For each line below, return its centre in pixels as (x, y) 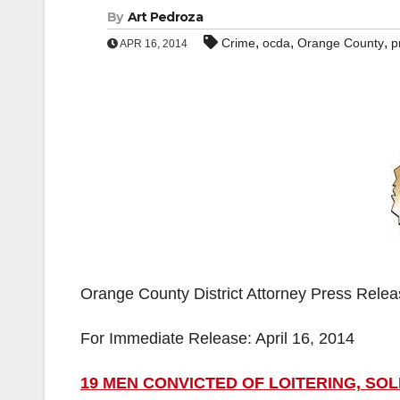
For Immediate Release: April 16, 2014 (217, 338)
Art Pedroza (165, 17)
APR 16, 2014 (153, 44)
